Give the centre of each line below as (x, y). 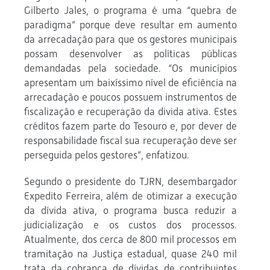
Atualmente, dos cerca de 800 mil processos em (130, 240)
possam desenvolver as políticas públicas (130, 54)
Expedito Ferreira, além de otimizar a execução (130, 196)
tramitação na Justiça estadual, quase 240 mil (130, 254)
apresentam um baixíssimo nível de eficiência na (130, 83)
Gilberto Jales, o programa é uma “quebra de (130, 11)
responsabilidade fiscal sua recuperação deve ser (130, 141)
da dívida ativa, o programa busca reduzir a (130, 211)
